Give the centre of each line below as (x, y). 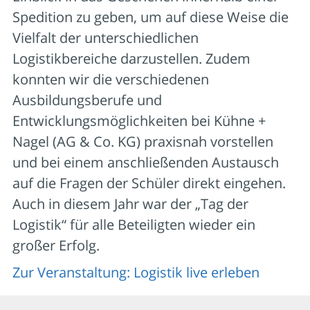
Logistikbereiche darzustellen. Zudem (131, 58)
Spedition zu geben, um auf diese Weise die (151, 17)
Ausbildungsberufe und (87, 100)
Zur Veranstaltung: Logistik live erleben (136, 272)
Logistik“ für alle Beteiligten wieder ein (134, 224)
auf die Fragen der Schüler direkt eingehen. (151, 183)
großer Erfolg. (56, 245)
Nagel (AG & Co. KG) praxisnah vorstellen (143, 141)
